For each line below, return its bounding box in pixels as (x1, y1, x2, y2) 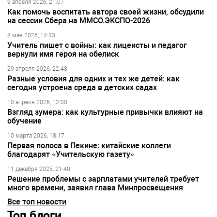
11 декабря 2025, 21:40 (7, 166, 70, 173)
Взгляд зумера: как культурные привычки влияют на (7, 108, 203, 117)
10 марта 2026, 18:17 (7, 132, 64, 139)
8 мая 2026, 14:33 (7, 32, 55, 39)
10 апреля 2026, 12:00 (7, 99, 67, 106)
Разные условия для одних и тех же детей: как (7, 74, 180, 84)
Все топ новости (7, 197, 66, 207)
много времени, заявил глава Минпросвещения (7, 183, 183, 193)
